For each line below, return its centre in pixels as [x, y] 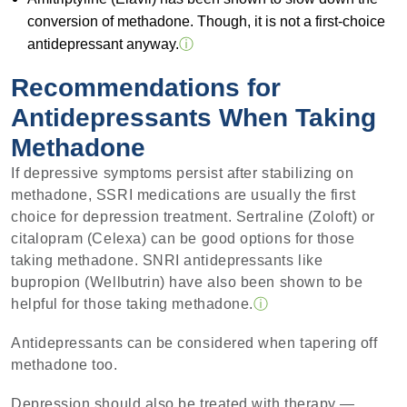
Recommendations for [146, 88]
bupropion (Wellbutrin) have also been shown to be [187, 283]
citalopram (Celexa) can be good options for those [183, 239]
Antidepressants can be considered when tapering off [194, 342]
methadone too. [65, 364]
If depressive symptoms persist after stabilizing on [183, 174]
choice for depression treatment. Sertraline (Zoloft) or [193, 217]
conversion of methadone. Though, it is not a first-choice [206, 22]
